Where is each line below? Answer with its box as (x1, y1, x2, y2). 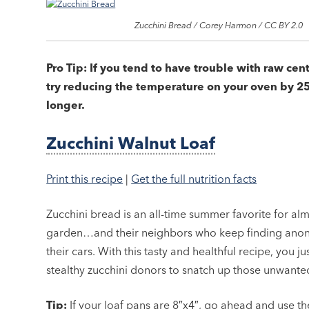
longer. (46, 98, 86, 112)
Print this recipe (46, 172, 123, 186)
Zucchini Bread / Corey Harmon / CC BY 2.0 (134, 19, 303, 31)
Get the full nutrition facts (131, 172, 257, 186)
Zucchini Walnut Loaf (46, 133, 216, 154)
